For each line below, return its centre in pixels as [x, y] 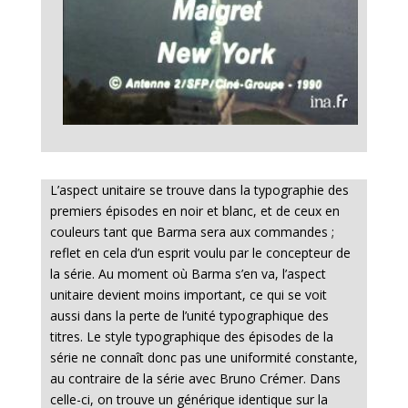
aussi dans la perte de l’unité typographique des [189, 316]
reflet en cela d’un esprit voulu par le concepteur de [200, 253]
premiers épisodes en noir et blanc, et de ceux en [194, 211]
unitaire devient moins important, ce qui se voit [188, 295]
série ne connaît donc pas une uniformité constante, [204, 358]
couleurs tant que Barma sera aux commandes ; [192, 232]
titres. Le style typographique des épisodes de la [191, 337]
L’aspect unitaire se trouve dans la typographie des [199, 190]
